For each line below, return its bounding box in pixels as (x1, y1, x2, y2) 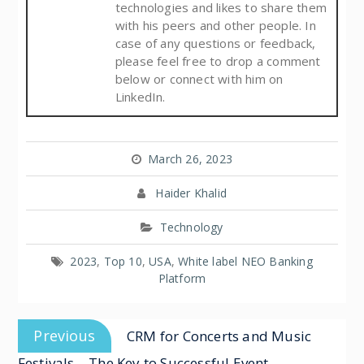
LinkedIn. (115, 88, 166, 105)
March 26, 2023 (148, 150, 232, 167)
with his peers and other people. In (115, 16, 316, 33)
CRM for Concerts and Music (126, 326, 312, 345)
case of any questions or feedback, (115, 34, 316, 51)
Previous (33, 325, 96, 345)
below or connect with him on (115, 70, 284, 87)
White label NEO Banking (178, 253, 313, 269)
